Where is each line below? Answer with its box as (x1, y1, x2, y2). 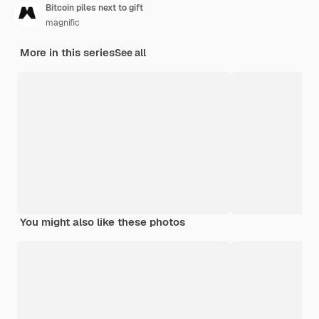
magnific (46, 16, 80, 28)
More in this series (20, 45, 115, 59)
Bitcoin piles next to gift (46, 1, 143, 14)
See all (115, 46, 146, 59)
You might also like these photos (20, 214, 185, 229)
